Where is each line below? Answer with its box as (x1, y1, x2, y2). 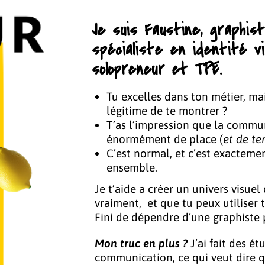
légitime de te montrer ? (106, 104, 227, 117)
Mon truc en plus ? (94, 236, 190, 250)
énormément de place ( (106, 132, 223, 146)
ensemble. (106, 160, 157, 174)
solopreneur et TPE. (91, 56, 222, 82)
